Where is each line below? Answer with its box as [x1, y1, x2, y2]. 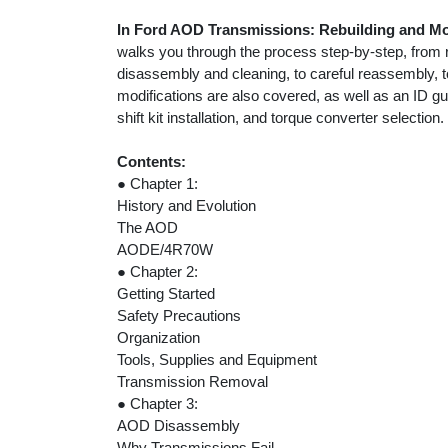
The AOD [117, 218, 178, 236]
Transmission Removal [117, 372, 268, 390]
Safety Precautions [117, 306, 241, 324]
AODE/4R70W [117, 240, 213, 258]
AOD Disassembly [117, 416, 240, 434]
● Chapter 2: [117, 262, 198, 280]
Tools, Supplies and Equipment [117, 350, 317, 368]
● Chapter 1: [117, 174, 198, 192]
